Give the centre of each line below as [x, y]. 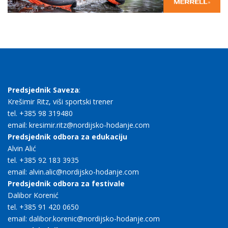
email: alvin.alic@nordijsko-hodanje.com [73, 172]
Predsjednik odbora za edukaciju [67, 137]
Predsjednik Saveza [43, 90]
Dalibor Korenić [33, 195]
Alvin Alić [22, 149]
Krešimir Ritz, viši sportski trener [60, 102]
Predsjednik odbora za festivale [66, 184]
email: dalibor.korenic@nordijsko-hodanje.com [84, 219]
